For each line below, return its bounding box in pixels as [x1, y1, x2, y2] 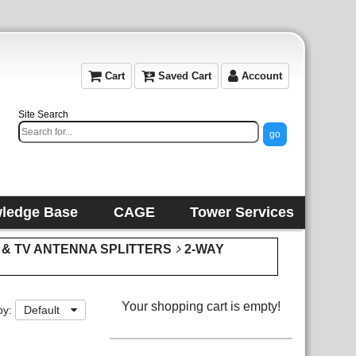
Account [238, 70, 282, 82]
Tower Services [189, 204, 294, 220]
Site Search [18, 109, 68, 120]
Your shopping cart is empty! [122, 300, 281, 313]
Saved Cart [155, 70, 211, 82]
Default [24, 304, 63, 316]
